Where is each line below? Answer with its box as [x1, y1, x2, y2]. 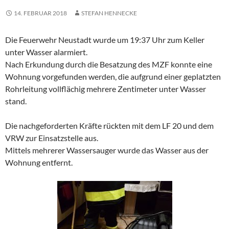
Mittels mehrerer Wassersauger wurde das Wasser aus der [5, 145, 209, 155]
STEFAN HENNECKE [81, 9, 137, 17]
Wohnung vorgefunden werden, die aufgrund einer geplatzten [5, 72, 221, 82]
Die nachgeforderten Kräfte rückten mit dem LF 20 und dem [5, 121, 214, 131]
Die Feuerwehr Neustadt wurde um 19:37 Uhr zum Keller [5, 35, 204, 45]
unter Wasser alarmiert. [5, 47, 87, 57]
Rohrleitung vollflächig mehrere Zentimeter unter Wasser [5, 84, 206, 94]
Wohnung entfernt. [5, 157, 73, 168]
